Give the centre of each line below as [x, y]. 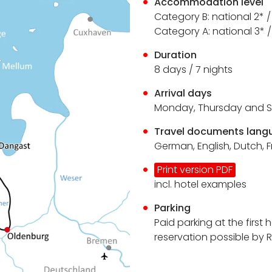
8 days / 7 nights [194, 70]
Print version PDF [195, 170]
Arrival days [183, 93]
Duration [176, 55]
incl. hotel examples [201, 184]
